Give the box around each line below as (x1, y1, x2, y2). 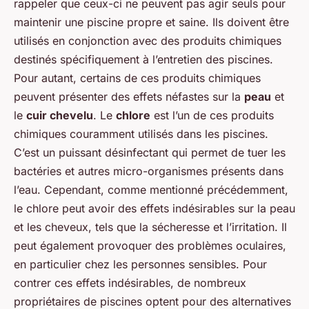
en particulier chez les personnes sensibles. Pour (14, 257, 267, 271)
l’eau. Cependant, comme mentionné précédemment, (14, 182, 288, 197)
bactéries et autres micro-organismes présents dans (14, 163, 283, 178)
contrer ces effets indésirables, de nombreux (14, 275, 246, 290)
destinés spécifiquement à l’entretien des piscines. (14, 52, 273, 66)
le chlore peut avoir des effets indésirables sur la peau (14, 201, 295, 215)
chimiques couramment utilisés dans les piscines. (14, 126, 268, 141)
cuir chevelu (26, 108, 93, 122)
